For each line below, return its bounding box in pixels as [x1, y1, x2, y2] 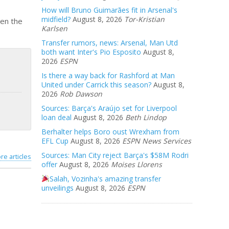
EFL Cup [41, 136, 68, 146]
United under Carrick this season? [41, 80, 151, 89]
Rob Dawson [60, 89, 102, 99]
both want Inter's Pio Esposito [41, 47, 141, 57]
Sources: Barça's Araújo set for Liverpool [41, 103, 177, 113]
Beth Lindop [125, 112, 167, 122]
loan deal [41, 112, 72, 122]
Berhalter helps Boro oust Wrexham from [41, 127, 179, 136]
